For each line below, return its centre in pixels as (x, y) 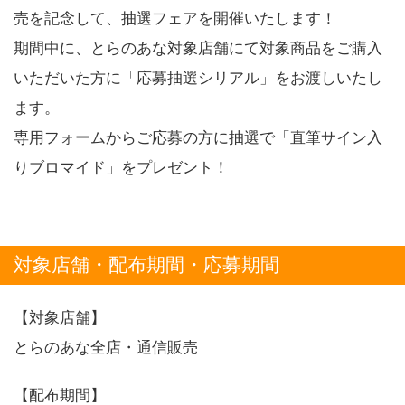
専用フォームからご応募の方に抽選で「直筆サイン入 (198, 137)
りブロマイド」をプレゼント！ (121, 167)
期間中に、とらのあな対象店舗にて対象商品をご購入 (198, 47)
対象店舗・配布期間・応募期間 (146, 264)
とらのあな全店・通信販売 (106, 347)
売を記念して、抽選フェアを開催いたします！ (175, 18)
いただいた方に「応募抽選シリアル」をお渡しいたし (198, 77)
